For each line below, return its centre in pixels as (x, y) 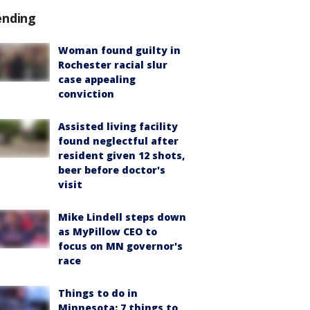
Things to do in (98, 293)
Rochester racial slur (113, 65)
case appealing (97, 79)
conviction (86, 94)
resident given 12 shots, (121, 155)
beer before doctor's (112, 170)
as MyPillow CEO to (108, 231)
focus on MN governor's (120, 246)
